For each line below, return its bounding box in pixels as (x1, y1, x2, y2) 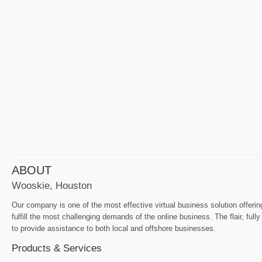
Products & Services (12, 242, 102, 254)
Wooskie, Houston (12, 179, 92, 191)
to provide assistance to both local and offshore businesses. (12, 223, 216, 233)
